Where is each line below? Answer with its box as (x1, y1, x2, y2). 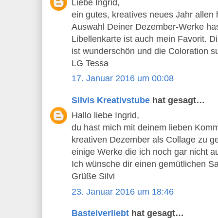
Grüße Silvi (72, 171, 115, 182)
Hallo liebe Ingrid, (72, 110, 139, 121)
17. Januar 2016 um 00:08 (72, 73, 174, 84)
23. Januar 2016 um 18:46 (72, 186, 174, 197)
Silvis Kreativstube (72, 95, 150, 105)
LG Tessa (72, 58, 109, 68)
